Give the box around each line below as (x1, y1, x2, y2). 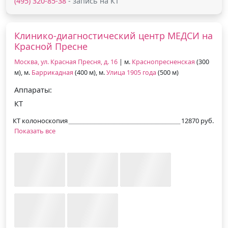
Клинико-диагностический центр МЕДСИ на (14, 29, 213, 42)
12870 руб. (181, 116, 214, 125)
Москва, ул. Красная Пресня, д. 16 (14, 57, 118, 66)
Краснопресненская (132, 57, 195, 66)
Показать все (14, 126, 55, 135)
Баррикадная (32, 68, 73, 77)
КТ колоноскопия (13, 116, 68, 125)
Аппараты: (14, 84, 52, 95)
